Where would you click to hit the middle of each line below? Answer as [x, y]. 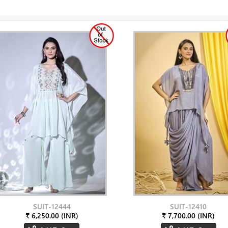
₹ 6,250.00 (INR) [52, 216]
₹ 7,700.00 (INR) [189, 216]
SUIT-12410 [189, 206]
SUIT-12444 [52, 206]
